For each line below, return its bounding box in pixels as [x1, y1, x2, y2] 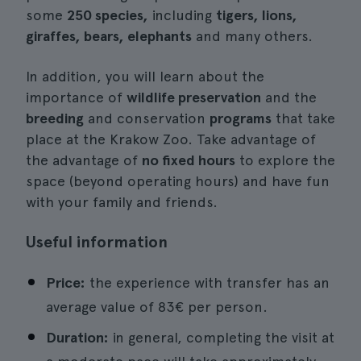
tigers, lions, [216, 6, 297, 23]
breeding [26, 110, 84, 127]
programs [210, 110, 272, 127]
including [148, 6, 216, 23]
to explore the [235, 151, 335, 168]
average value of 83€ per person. [46, 298, 268, 315]
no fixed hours [142, 151, 235, 168]
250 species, [67, 6, 148, 23]
